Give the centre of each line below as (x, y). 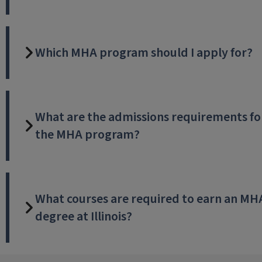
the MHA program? (87, 134)
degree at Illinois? (83, 216)
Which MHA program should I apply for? (144, 52)
